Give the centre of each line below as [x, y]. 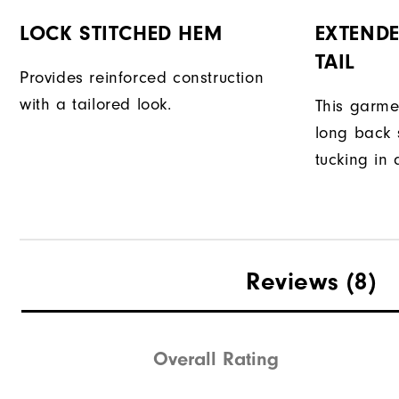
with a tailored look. [96, 105]
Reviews [293, 282]
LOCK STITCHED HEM [121, 34]
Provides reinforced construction [142, 78]
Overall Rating [216, 358]
